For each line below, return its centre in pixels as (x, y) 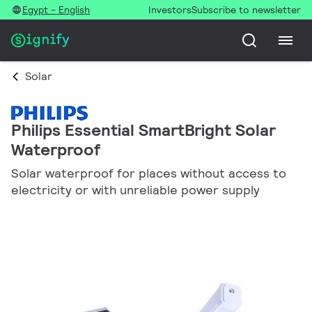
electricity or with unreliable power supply (135, 190)
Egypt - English (56, 10)
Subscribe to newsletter (246, 10)
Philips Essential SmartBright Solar (143, 130)
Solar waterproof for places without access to (149, 173)
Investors (170, 10)
